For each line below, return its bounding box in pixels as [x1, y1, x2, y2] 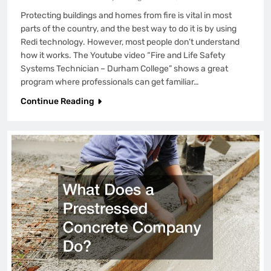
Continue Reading [21, 96, 94, 106]
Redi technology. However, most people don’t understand [21, 36, 240, 47]
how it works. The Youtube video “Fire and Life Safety [21, 50, 226, 60]
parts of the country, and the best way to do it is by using [21, 23, 237, 34]
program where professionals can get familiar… [21, 76, 199, 87]
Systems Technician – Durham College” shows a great [21, 63, 228, 74]
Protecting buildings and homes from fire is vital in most [21, 10, 232, 21]
